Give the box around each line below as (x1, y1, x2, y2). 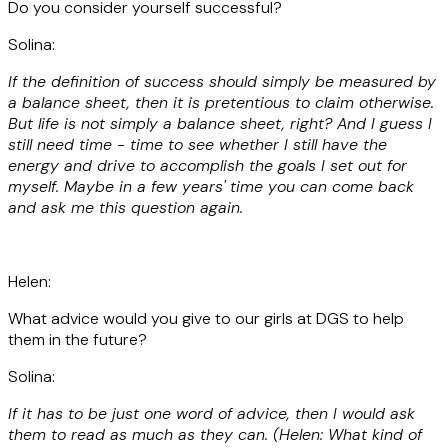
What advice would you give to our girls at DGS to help (8, 307, 404, 329)
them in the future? (8, 328, 147, 350)
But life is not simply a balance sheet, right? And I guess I (8, 112, 432, 134)
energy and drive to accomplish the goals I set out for (8, 154, 407, 176)
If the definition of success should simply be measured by (8, 70, 436, 92)
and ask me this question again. (8, 196, 243, 218)
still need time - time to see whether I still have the (8, 133, 387, 155)
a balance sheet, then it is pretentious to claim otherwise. (8, 91, 434, 113)
